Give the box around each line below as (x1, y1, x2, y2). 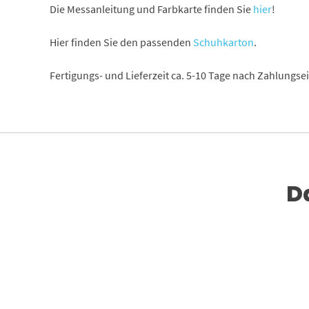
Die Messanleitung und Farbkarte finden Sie (49, 1, 253, 16)
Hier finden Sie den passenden (49, 34, 193, 49)
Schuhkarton (192, 34, 254, 49)
